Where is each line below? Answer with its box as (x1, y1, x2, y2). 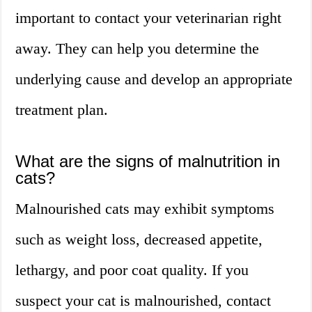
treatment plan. (15, 101, 109, 119)
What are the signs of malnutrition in (15, 152, 281, 171)
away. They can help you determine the (15, 40, 260, 58)
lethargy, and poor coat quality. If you (15, 261, 249, 279)
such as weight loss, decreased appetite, (15, 231, 263, 249)
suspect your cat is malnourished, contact (15, 292, 272, 310)
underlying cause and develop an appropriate (15, 70, 293, 88)
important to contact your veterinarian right (15, 9, 282, 27)
